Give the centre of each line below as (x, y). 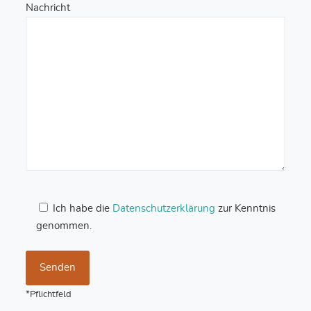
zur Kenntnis (245, 208)
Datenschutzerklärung (163, 208)
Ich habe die (82, 208)
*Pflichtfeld (48, 294)
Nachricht (48, 8)
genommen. (64, 226)
